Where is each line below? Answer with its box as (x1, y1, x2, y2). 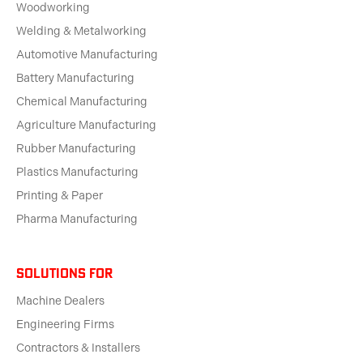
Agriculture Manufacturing (16, 118, 156, 133)
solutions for (16, 265, 113, 282)
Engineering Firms (16, 318, 114, 332)
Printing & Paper (16, 189, 103, 203)
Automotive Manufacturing (16, 48, 158, 62)
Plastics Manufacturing (16, 165, 139, 180)
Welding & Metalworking (16, 24, 147, 39)
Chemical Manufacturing (16, 95, 147, 109)
